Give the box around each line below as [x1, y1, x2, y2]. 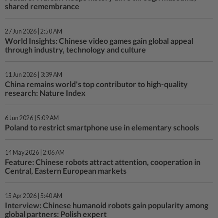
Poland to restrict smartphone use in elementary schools [5, 123, 199, 132]
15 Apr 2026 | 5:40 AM [5, 192, 62, 200]
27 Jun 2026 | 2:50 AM [5, 28, 62, 35]
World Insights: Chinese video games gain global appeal [5, 36, 193, 45]
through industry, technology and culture [5, 45, 146, 54]
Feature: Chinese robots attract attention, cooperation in [5, 157, 200, 166]
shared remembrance [5, 1, 79, 11]
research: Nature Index [5, 88, 86, 97]
